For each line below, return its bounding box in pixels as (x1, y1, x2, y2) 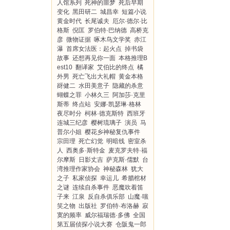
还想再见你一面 (72, 54, 116, 62)
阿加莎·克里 (112, 91, 145, 99)
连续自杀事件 (72, 184, 109, 191)
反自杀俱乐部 (88, 193, 125, 200)
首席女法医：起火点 (66, 45, 122, 52)
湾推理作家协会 (57, 165, 100, 172)
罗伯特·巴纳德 (88, 27, 127, 34)
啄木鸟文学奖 (94, 36, 131, 43)
